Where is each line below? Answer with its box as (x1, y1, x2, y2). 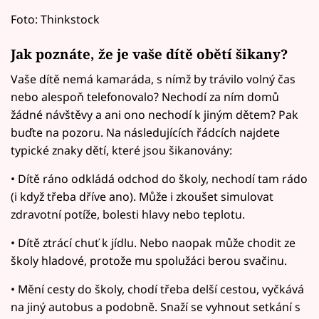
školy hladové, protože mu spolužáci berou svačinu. (11, 253, 287, 269)
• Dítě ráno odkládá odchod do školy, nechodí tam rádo (11, 171, 308, 187)
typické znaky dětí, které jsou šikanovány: (11, 142, 232, 159)
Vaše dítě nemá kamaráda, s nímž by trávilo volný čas (11, 71, 296, 88)
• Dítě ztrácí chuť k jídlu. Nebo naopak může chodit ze (11, 235, 296, 251)
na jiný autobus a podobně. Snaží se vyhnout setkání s (11, 299, 300, 315)
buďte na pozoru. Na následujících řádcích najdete (11, 125, 280, 141)
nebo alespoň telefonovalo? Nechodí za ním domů (11, 89, 279, 105)
